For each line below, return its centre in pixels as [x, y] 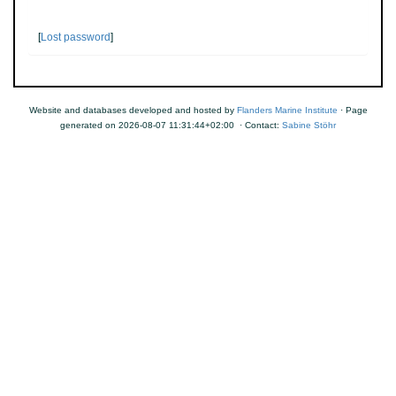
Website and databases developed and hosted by [133, 110]
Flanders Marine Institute [287, 110]
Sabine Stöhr [309, 125]
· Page [352, 110]
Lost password [76, 37]
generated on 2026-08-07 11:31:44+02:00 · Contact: [171, 125]
